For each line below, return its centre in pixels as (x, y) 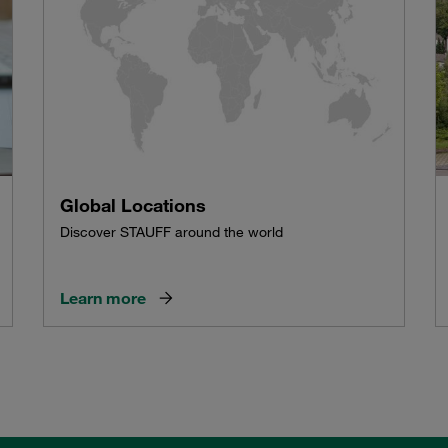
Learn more (103, 297)
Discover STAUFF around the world (172, 231)
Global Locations (133, 204)
